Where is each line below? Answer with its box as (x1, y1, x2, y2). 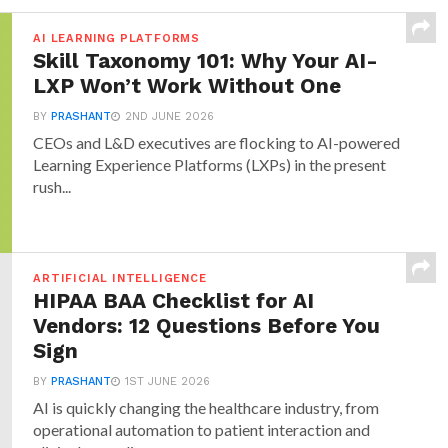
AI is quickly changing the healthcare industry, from (33, 398, 380, 417)
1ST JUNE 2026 (125, 375, 211, 388)
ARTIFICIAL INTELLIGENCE (33, 272, 207, 285)
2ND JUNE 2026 (125, 110, 215, 123)
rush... (33, 177, 72, 196)
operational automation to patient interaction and (33, 420, 371, 439)
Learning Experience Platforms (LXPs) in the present (33, 155, 387, 174)
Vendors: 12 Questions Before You (33, 314, 381, 338)
